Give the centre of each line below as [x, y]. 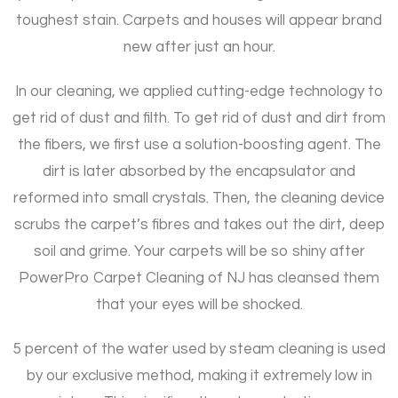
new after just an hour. [199, 47]
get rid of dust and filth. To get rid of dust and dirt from [199, 118]
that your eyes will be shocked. [199, 304]
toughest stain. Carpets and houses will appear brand [199, 20]
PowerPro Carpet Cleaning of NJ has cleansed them [199, 278]
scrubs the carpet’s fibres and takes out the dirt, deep [199, 224]
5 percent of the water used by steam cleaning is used [199, 349]
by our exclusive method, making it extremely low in [199, 375]
